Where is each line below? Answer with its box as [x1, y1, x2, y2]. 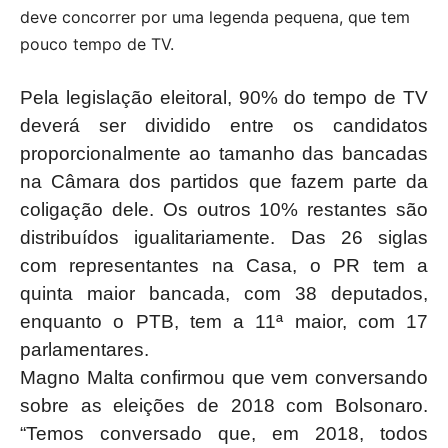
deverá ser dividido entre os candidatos [20, 115, 428, 136]
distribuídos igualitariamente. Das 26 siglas [20, 227, 428, 248]
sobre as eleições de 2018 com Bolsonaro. [20, 395, 428, 416]
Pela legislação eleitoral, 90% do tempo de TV [20, 87, 428, 108]
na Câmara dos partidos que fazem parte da [20, 171, 428, 192]
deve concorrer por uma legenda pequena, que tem [20, 7, 410, 27]
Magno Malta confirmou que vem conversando [20, 367, 428, 388]
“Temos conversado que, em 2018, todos [20, 423, 428, 444]
